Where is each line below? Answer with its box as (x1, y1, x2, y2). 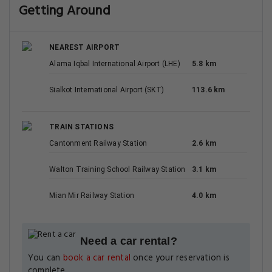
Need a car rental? (80, 235, 177, 247)
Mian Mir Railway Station (49, 191, 134, 200)
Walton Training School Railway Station (49, 165, 186, 174)
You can (28, 251, 63, 265)
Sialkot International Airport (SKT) (49, 86, 165, 94)
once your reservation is (130, 251, 229, 265)
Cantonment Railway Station (49, 139, 148, 148)
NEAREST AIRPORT (49, 43, 120, 52)
